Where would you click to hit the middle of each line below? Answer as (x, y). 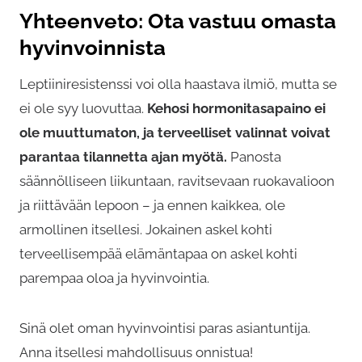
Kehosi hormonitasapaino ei (236, 109)
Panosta (254, 157)
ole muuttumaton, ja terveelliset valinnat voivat (175, 133)
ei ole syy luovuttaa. (83, 109)
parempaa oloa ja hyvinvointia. (114, 278)
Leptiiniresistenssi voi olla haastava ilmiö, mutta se (178, 84)
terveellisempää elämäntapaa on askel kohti (158, 254)
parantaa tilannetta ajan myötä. (123, 157)
